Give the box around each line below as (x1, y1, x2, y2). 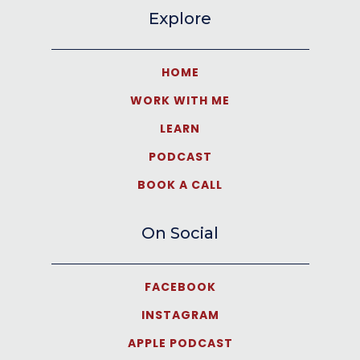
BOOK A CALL (137, 177, 223, 193)
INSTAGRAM (141, 307, 219, 323)
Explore (149, 9, 211, 28)
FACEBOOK (144, 279, 216, 295)
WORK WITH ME (130, 92, 230, 108)
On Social (141, 223, 219, 243)
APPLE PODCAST (127, 335, 233, 351)
